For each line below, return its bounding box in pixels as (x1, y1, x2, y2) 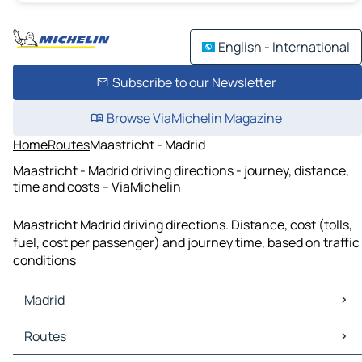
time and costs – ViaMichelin (13, 177, 181, 196)
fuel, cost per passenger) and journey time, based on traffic (13, 234, 360, 252)
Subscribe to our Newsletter (112, 74, 276, 91)
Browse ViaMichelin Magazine (106, 109, 282, 127)
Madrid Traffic (16, 336, 98, 355)
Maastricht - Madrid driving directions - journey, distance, (13, 161, 349, 179)
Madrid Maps (16, 318, 90, 337)
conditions (13, 251, 76, 270)
